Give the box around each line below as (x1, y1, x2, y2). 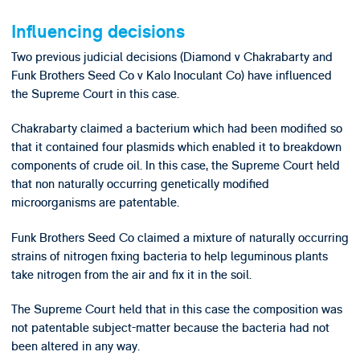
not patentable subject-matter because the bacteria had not (10, 320, 329, 337)
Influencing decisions (10, 20, 185, 43)
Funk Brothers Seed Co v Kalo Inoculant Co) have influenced (10, 67, 332, 84)
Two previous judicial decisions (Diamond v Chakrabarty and (10, 48, 333, 65)
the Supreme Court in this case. (10, 85, 179, 102)
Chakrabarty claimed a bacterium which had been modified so (10, 121, 342, 137)
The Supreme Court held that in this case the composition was (10, 301, 342, 318)
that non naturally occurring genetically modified (10, 176, 269, 193)
